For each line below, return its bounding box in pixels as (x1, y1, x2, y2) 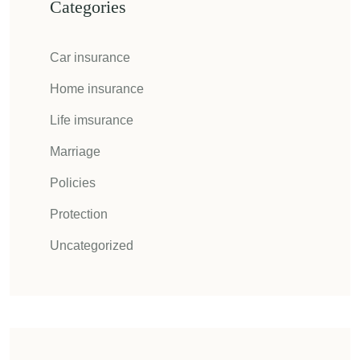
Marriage (50, 145, 100, 158)
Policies (50, 176, 96, 190)
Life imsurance (50, 113, 133, 127)
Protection (50, 207, 108, 221)
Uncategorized (50, 239, 133, 252)
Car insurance (50, 51, 130, 64)
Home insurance (50, 82, 144, 96)
